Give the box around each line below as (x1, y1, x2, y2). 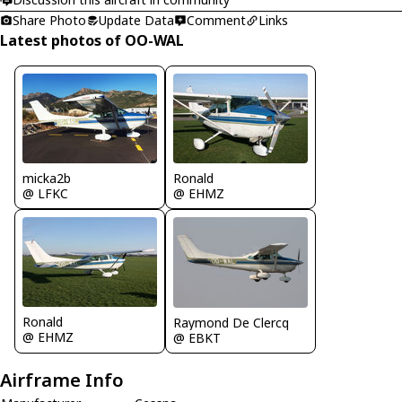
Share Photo (13, 11, 86, 29)
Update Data (99, 11, 174, 29)
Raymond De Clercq (173, 313, 289, 331)
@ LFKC (22, 184, 68, 202)
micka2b (22, 169, 71, 187)
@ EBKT (173, 328, 221, 346)
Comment (187, 11, 246, 29)
